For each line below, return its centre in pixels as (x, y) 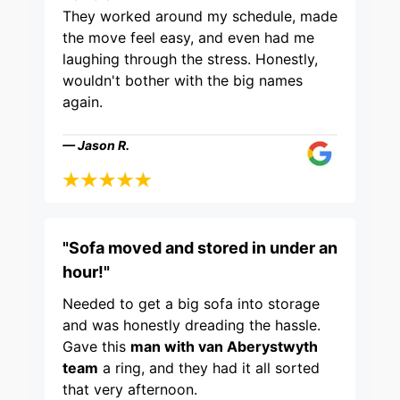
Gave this (96, 347)
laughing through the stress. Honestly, (190, 59)
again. (83, 102)
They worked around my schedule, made (200, 17)
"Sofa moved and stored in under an (200, 248)
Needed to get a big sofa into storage (191, 304)
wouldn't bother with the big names (183, 81)
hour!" (86, 272)
